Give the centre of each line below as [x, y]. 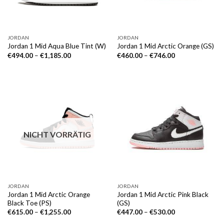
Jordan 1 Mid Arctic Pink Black [162, 194]
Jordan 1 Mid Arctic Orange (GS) [165, 46]
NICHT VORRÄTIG [57, 134]
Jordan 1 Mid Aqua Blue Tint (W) [56, 46]
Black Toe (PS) [29, 203]
